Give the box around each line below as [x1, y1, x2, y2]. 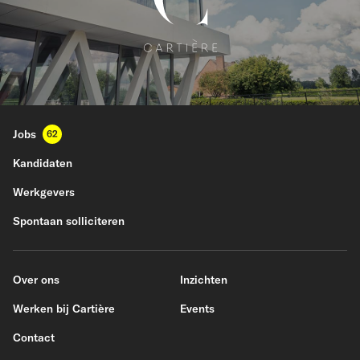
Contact [13, 330, 55, 345]
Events [180, 301, 215, 316]
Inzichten [180, 272, 227, 287]
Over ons [13, 272, 59, 287]
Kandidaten [13, 156, 72, 170]
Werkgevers [13, 185, 75, 199]
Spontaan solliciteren [13, 214, 125, 228]
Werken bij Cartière [13, 301, 115, 316]
